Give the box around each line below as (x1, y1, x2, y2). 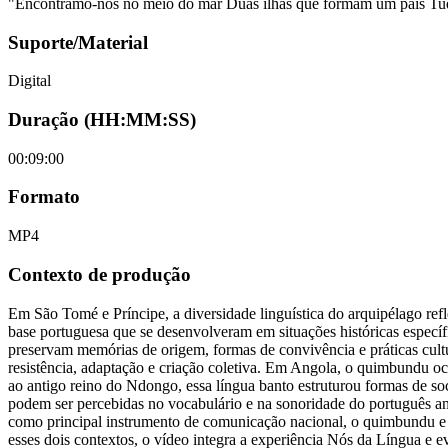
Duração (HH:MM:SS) (8, 109, 196, 130)
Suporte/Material (8, 31, 148, 53)
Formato (8, 186, 80, 208)
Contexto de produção (8, 263, 191, 285)
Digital (8, 72, 51, 90)
